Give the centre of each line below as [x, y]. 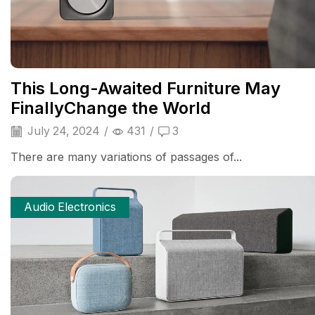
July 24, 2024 [62, 131]
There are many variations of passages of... [126, 157]
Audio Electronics [70, 207]
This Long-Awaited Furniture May [146, 89]
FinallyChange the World [111, 108]
